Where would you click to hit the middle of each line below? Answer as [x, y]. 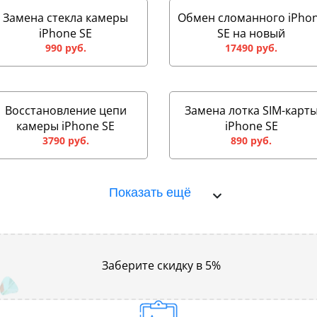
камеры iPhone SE [66, 126]
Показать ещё [150, 192]
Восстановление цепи [65, 110]
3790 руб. [65, 140]
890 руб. [252, 140]
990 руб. [65, 48]
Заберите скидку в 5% [161, 265]
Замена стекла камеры [66, 18]
